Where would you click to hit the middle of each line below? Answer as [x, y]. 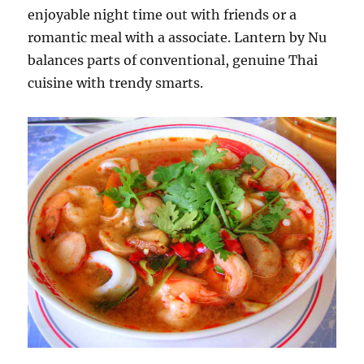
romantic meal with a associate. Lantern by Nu [178, 37]
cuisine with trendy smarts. [116, 83]
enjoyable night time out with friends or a [162, 15]
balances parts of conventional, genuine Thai [173, 60]
